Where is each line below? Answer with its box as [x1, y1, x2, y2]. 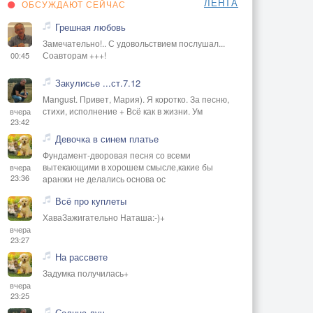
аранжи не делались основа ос [43, 172, 166, 184]
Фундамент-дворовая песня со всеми [43, 148, 191, 161]
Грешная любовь [55, 20, 126, 34]
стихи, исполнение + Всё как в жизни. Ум [43, 104, 203, 117]
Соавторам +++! [43, 48, 106, 61]
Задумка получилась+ [43, 266, 129, 279]
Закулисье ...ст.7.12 [55, 75, 140, 89]
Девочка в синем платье [55, 131, 159, 145]
